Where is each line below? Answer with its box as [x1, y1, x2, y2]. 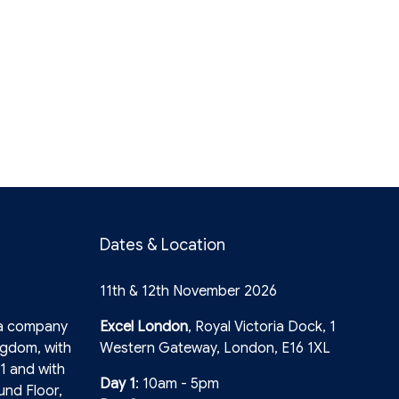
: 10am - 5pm [135, 375, 219, 394]
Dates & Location [100, 235, 225, 256]
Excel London [100, 318, 188, 337]
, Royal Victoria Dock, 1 [188, 318, 336, 337]
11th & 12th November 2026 [100, 282, 277, 301]
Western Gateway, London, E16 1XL [100, 339, 330, 358]
